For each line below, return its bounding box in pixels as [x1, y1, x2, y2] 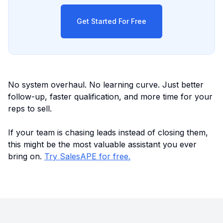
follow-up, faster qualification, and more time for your [8, 92, 213, 102]
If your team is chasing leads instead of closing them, [8, 127, 208, 138]
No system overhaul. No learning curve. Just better [8, 80, 204, 90]
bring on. [8, 151, 42, 162]
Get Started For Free [77, 17, 146, 26]
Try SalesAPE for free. [44, 151, 130, 162]
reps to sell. [8, 104, 52, 114]
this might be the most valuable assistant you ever [8, 139, 197, 150]
